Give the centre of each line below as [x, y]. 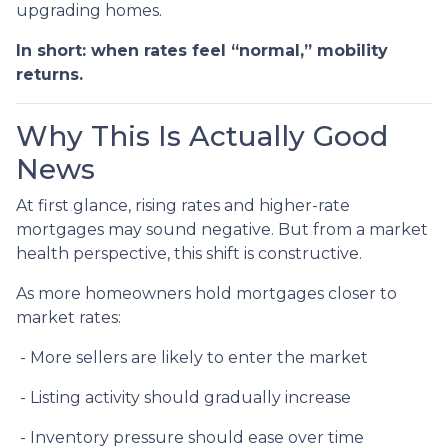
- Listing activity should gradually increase [183, 397]
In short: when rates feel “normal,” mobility [202, 50]
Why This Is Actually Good [202, 135]
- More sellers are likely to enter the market [192, 357]
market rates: [68, 317]
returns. [49, 74]
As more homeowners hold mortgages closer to [206, 293]
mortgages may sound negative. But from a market [222, 229]
